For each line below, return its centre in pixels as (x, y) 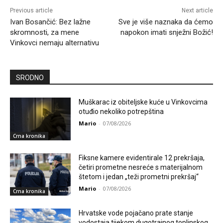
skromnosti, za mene (45, 33)
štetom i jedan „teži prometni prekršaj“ (139, 176)
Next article (197, 11)
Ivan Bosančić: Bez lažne (50, 22)
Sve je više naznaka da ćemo (166, 22)
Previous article (31, 11)
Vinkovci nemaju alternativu (55, 43)
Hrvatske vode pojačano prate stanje (136, 213)
